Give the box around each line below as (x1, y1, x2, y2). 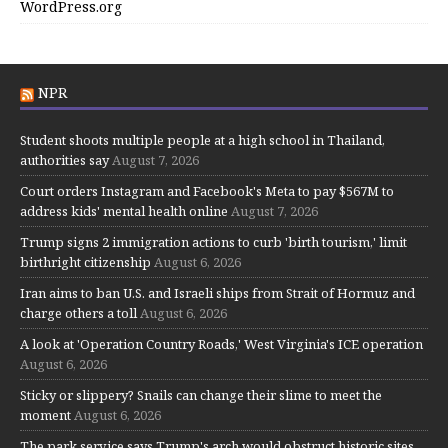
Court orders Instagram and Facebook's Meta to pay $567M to (20, 181, 394, 200)
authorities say (20, 150, 109, 169)
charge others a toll (20, 303, 137, 322)
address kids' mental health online (20, 201, 228, 220)
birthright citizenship (20, 252, 151, 271)
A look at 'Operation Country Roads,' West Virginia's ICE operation (20, 334, 423, 353)
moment (20, 405, 71, 424)
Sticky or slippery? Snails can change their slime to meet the (20, 385, 382, 404)
